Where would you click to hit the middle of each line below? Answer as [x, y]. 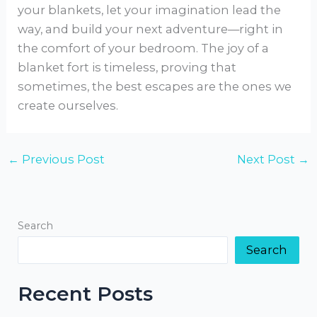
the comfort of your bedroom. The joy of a [144, 48]
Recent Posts [86, 293]
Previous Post [62, 160]
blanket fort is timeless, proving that [127, 68]
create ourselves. [68, 106]
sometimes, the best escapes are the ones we [155, 87]
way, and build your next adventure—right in [151, 29]
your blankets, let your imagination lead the [150, 10]
